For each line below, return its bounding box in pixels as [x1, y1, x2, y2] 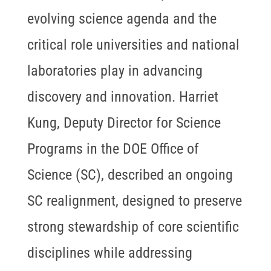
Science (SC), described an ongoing [27, 166, 233, 184]
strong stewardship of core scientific [27, 218, 239, 236]
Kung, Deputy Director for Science [27, 114, 221, 132]
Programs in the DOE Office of [27, 140, 199, 158]
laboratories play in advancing [27, 62, 203, 80]
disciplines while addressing [27, 244, 192, 262]
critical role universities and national [27, 36, 240, 54]
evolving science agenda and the [27, 10, 217, 28]
